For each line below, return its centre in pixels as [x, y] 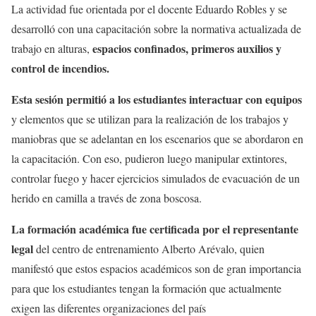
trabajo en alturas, [52, 48]
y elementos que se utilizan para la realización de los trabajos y [150, 119]
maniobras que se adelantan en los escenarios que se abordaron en [157, 138]
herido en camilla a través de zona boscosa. [107, 197]
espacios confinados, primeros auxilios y [187, 48]
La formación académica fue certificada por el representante [155, 229]
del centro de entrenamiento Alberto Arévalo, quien [149, 248]
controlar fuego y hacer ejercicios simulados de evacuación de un [156, 178]
